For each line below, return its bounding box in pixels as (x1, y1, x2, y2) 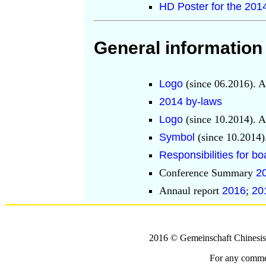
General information (94, 37, 262, 58)
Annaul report (159, 184, 222, 197)
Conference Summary (159, 166, 256, 179)
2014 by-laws (159, 95, 222, 107)
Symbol (159, 131, 198, 143)
